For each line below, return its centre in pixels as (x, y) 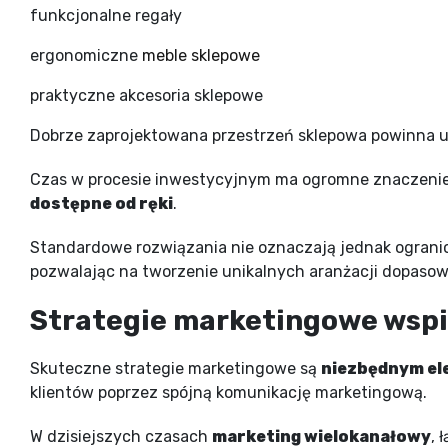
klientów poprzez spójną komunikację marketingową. (228, 392)
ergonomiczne (86, 55)
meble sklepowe (201, 55)
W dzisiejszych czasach (121, 436)
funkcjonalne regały (106, 15)
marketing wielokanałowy (321, 436)
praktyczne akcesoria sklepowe (146, 95)
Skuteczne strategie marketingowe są (175, 368)
